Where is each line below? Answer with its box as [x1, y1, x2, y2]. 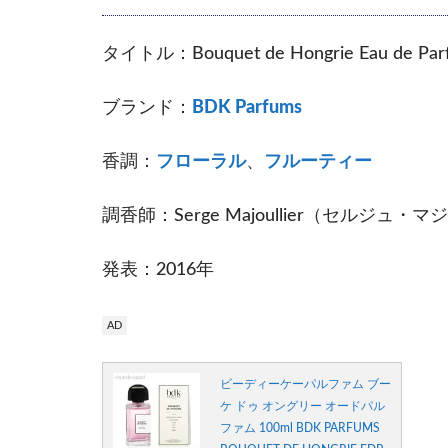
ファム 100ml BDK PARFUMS [220, 421, 380, 434]
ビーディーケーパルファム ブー [220, 377, 391, 390]
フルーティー [264, 152, 372, 170]
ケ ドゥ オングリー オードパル [220, 399, 385, 412]
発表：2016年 [102, 260, 214, 278]
